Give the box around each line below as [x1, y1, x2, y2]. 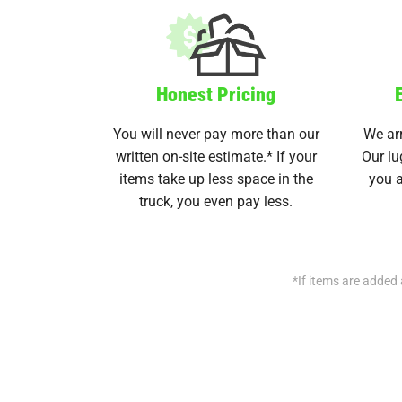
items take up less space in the [118, 169, 313, 188]
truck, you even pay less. [139, 191, 293, 211]
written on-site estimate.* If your [115, 146, 317, 166]
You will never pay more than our [112, 124, 319, 144]
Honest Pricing [156, 81, 276, 108]
